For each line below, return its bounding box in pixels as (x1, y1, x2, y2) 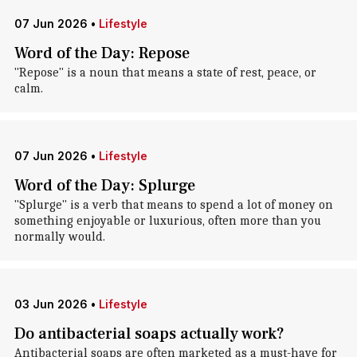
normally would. (14, 229, 105, 244)
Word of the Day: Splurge (14, 175, 195, 196)
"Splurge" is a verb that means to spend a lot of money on (14, 198, 333, 212)
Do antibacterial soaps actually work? (14, 324, 284, 344)
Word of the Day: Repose (14, 43, 190, 64)
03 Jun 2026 (14, 297, 88, 311)
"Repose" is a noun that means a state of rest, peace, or (14, 65, 316, 80)
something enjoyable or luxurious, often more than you (14, 214, 321, 228)
